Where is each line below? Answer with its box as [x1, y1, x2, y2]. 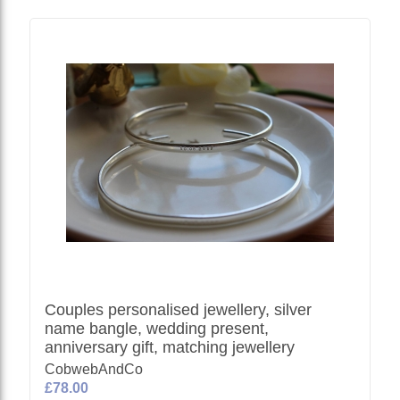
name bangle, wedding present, [45, 320, 270, 337]
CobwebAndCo [45, 362, 144, 377]
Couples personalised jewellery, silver [45, 301, 312, 319]
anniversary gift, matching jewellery [45, 338, 296, 356]
